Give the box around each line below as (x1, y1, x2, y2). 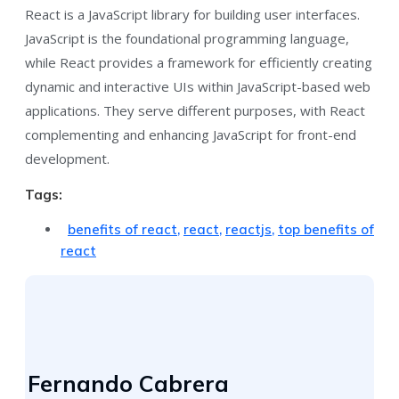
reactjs (225, 221, 272, 239)
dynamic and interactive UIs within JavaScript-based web (25, 77, 370, 96)
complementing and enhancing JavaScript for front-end (25, 126, 356, 144)
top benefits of (278, 221, 374, 239)
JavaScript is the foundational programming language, (25, 29, 349, 48)
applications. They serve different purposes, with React (25, 102, 365, 120)
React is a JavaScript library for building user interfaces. (25, 5, 360, 24)
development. (25, 150, 110, 168)
